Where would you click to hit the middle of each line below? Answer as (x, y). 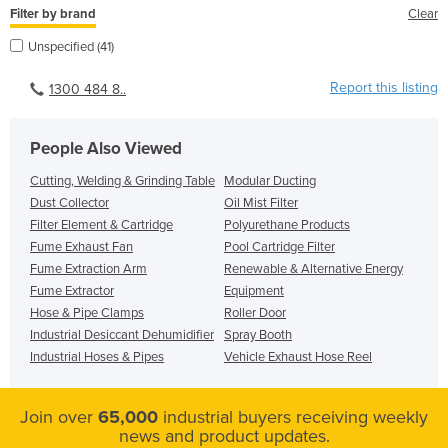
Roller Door (255, 312)
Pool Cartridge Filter (279, 246)
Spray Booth (258, 334)
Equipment (254, 290)
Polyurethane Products (287, 224)
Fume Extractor (72, 290)
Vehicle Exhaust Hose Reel (298, 356)
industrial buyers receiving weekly (293, 416)
